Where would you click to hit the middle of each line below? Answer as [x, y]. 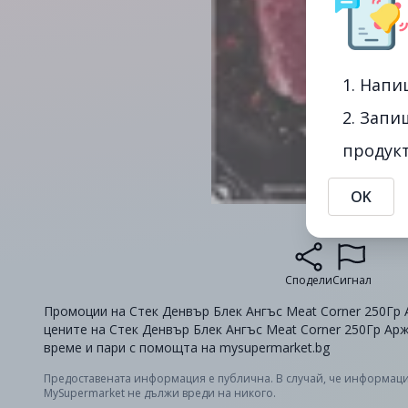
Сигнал [352, 280]
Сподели [308, 280]
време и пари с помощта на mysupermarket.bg [187, 347]
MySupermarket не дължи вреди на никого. [160, 393]
